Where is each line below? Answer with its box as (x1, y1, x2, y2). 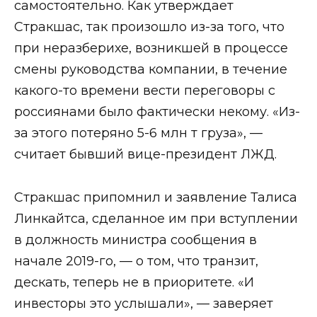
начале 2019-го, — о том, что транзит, (14, 253, 258, 269)
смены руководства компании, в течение (14, 62, 287, 78)
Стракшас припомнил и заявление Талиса (14, 189, 297, 205)
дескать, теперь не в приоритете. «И (14, 274, 254, 290)
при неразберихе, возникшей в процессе (14, 40, 288, 57)
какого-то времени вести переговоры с (14, 83, 275, 99)
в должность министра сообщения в (14, 231, 257, 248)
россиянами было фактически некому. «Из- (14, 104, 300, 120)
